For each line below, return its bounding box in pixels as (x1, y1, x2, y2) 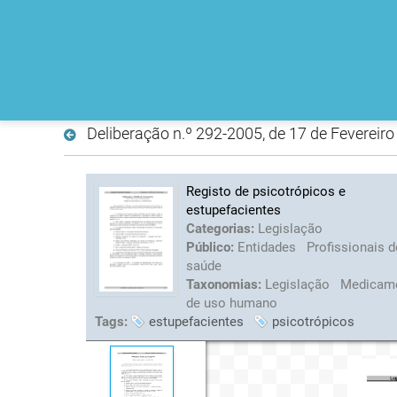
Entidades (237, 238, 300, 255)
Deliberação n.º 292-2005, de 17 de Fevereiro (86, 123, 394, 143)
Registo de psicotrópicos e (185, 183, 346, 199)
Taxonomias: (185, 276, 265, 292)
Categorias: (185, 220, 258, 237)
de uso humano (185, 294, 277, 311)
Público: (185, 238, 237, 255)
